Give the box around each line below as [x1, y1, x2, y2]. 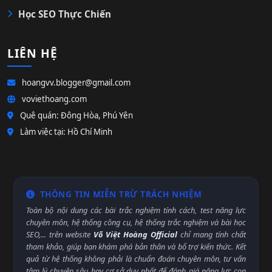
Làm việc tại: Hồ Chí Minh [18, 126, 112, 137]
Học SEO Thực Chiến [18, 8, 111, 20]
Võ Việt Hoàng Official [93, 229, 177, 240]
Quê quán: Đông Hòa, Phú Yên [18, 110, 133, 121]
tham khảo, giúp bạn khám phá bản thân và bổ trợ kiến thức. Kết [26, 241, 246, 252]
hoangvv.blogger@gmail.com [20, 77, 131, 88]
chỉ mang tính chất [177, 229, 246, 240]
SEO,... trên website [26, 229, 93, 240]
